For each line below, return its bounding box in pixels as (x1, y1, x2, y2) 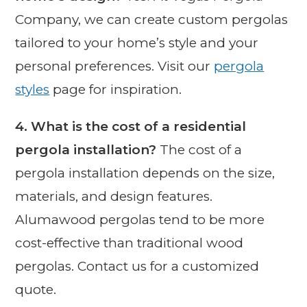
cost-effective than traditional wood (15, 234, 244, 251)
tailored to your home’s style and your (15, 34, 259, 51)
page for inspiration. (49, 81, 182, 97)
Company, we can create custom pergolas (15, 11, 288, 27)
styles (15, 81, 50, 97)
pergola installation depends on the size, (15, 164, 275, 181)
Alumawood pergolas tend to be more (15, 211, 265, 228)
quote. (15, 281, 57, 297)
